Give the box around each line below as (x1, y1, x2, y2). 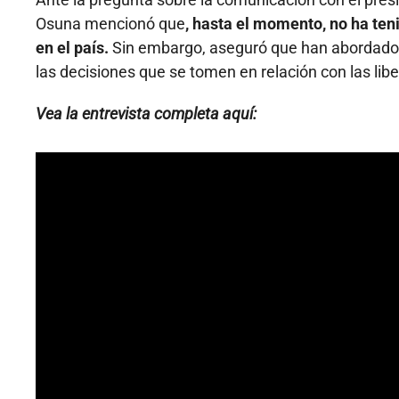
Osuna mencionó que (36, 14, 185, 34)
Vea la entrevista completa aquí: (36, 104, 256, 124)
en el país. (36, 38, 109, 58)
